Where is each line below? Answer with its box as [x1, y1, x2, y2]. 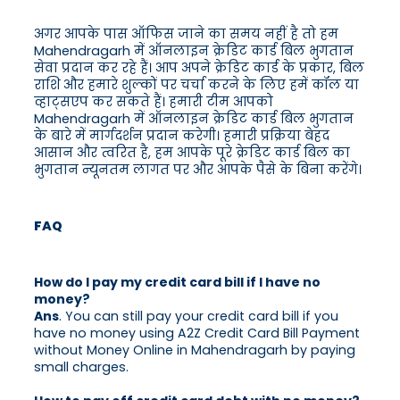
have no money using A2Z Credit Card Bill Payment [34, 324, 360, 343]
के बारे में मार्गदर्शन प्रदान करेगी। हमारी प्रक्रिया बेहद [34, 127, 329, 146]
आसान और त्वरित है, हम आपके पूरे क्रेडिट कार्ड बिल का [34, 144, 350, 162]
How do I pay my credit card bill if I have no [34, 273, 321, 292]
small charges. [34, 358, 129, 377]
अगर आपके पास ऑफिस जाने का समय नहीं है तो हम [34, 25, 338, 44]
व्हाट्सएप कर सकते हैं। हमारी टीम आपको [34, 93, 273, 112]
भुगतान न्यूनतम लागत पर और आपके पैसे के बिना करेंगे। [34, 161, 362, 179]
